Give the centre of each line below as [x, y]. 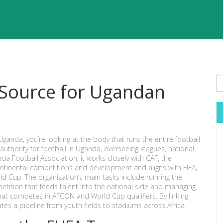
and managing [172, 186]
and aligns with [158, 167]
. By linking [172, 196]
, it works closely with [111, 158]
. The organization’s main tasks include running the [102, 177]
